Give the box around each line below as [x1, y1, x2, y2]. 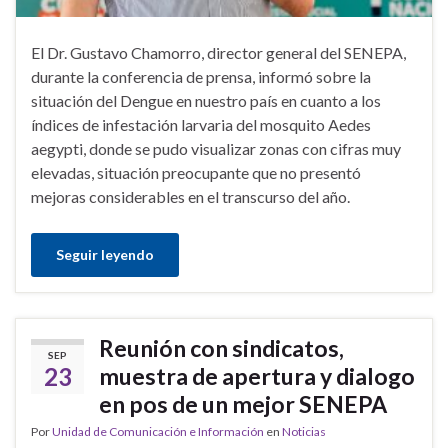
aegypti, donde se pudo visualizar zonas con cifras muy [31, 139, 401, 159]
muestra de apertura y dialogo [99, 362, 415, 391]
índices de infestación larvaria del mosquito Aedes [31, 115, 371, 135]
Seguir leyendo [56, 246, 154, 264]
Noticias [282, 424, 326, 440]
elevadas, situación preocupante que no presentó [31, 163, 361, 183]
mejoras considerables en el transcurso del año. [31, 187, 350, 207]
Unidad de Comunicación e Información [52, 424, 264, 440]
